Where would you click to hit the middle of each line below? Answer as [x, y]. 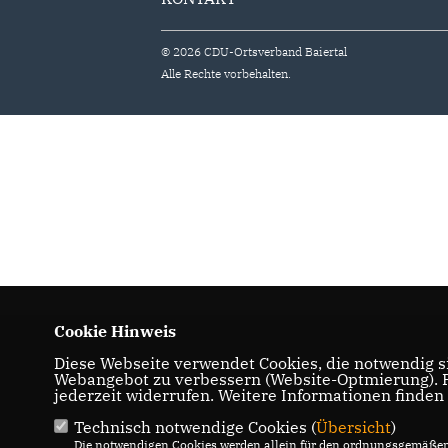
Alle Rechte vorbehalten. [226, 73]
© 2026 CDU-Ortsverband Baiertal [254, 51]
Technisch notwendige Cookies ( [194, 427]
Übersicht [353, 427]
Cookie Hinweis [114, 331]
